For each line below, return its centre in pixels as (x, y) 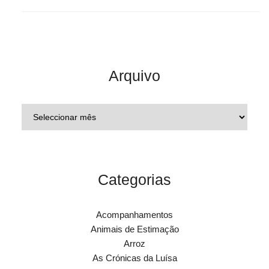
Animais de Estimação (134, 229)
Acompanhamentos (134, 215)
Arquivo (134, 76)
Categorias (134, 180)
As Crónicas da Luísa (134, 258)
